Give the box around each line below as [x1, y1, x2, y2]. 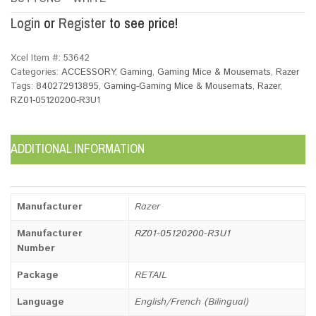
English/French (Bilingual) [135, 295, 249, 309]
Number [17, 241, 55, 255]
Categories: [11, 66, 61, 79]
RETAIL [135, 268, 167, 282]
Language [17, 295, 64, 309]
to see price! [106, 13, 178, 32]
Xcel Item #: [11, 51, 63, 65]
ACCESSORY [61, 66, 115, 79]
